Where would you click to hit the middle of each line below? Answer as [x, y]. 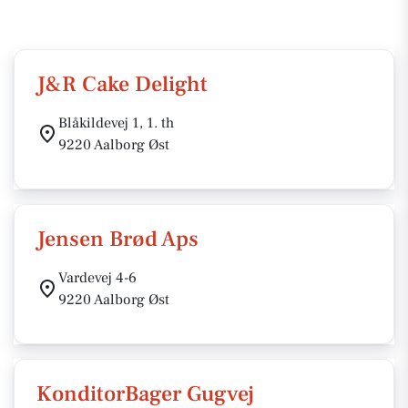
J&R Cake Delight [122, 84]
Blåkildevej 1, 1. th [116, 123]
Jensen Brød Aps [117, 239]
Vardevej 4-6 [97, 278]
